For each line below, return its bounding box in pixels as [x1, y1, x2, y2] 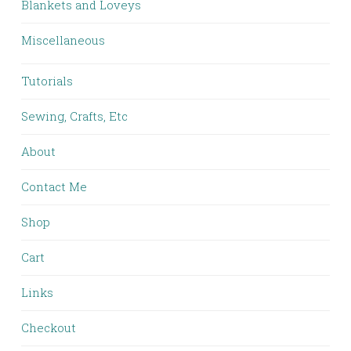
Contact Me [21, 179, 87, 195]
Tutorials [21, 73, 73, 89]
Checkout [21, 320, 76, 336]
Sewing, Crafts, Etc [21, 108, 128, 125]
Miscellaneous [21, 32, 105, 49]
